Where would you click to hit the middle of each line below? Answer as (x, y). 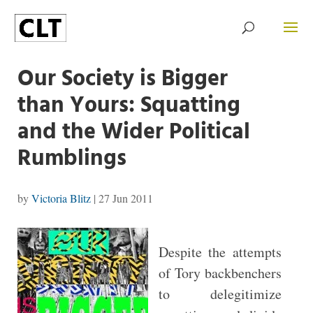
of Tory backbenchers (220, 273)
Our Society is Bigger (122, 79)
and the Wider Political (133, 132)
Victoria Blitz (61, 198)
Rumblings (72, 159)
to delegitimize (220, 294)
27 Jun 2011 (125, 198)
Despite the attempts (220, 252)
